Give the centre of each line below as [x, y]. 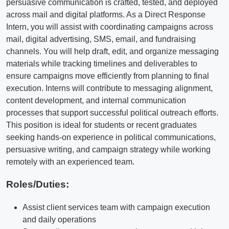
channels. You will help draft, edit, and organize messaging [112, 51]
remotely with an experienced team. [70, 162]
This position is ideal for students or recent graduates [101, 125]
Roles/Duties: [38, 185]
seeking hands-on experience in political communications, [111, 137]
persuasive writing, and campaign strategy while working [108, 149]
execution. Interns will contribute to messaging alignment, [109, 88]
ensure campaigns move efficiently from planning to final [108, 76]
